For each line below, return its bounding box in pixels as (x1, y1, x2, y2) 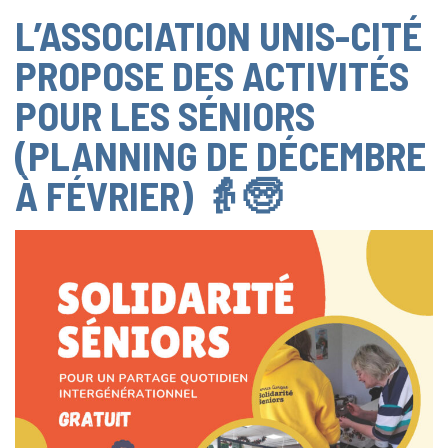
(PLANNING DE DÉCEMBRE (15, 130, 426, 179)
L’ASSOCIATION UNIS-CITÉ (15, 10, 422, 59)
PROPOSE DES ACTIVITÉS (15, 50, 409, 99)
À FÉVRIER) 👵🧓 (15, 170, 281, 219)
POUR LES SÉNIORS (15, 90, 315, 139)
